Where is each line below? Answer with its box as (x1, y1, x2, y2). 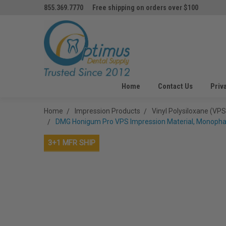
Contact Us (157, 82, 193, 91)
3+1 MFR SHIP (48, 138, 95, 147)
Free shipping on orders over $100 (92, 4, 198, 12)
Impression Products (75, 107, 140, 115)
